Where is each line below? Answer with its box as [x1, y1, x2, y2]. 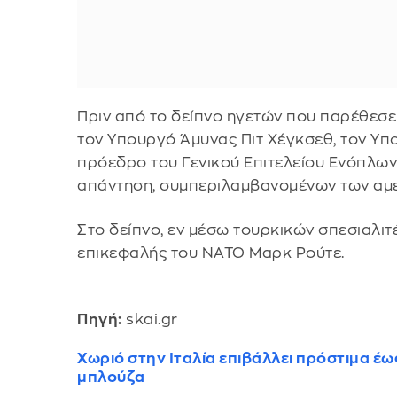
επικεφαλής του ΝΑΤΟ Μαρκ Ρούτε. [77, 245, 345, 261]
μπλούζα [77, 370, 145, 385]
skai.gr [121, 312, 178, 328]
